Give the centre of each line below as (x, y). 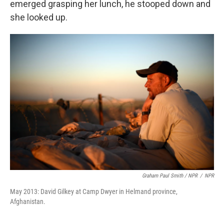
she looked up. (39, 17)
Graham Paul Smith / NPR (170, 176)
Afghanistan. (28, 201)
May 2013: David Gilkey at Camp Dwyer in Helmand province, (94, 191)
